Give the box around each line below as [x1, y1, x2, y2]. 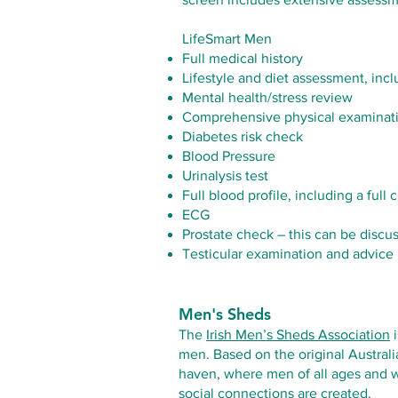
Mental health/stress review [182, 90, 353, 105]
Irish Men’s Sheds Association [206, 327, 390, 342]
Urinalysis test [182, 168, 268, 183]
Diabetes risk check [182, 129, 303, 144]
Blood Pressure [182, 148, 275, 163]
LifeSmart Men [182, 31, 272, 46]
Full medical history [182, 51, 303, 66]
